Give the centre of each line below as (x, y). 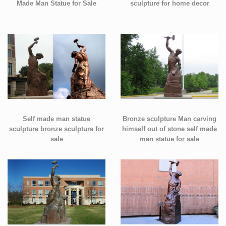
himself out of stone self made (169, 129)
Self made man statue (56, 119)
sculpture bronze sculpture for (56, 129)
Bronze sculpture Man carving (169, 119)
